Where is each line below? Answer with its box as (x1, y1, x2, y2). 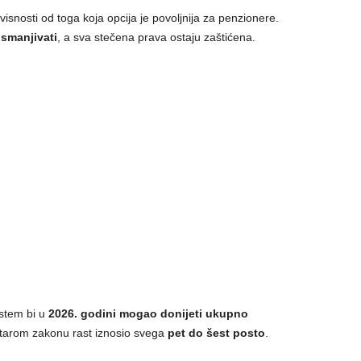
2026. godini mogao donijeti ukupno (48, 307, 248, 320)
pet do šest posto (167, 326, 265, 339)
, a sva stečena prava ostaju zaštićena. (56, 31, 255, 44)
